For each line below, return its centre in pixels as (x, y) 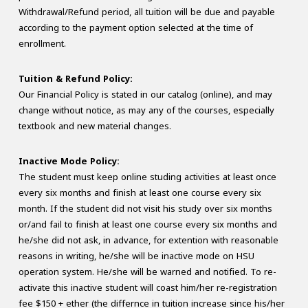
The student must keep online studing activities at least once (147, 177)
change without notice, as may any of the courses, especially (146, 110)
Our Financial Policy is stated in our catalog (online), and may (145, 94)
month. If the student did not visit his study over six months (145, 208)
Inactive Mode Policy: (69, 161)
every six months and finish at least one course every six (140, 192)
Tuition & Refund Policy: (75, 78)
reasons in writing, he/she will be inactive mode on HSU (136, 256)
